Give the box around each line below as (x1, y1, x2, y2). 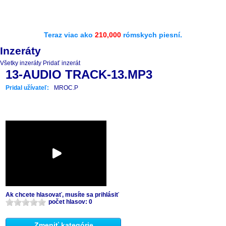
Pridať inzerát (43, 60, 80, 67)
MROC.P (54, 84, 78, 91)
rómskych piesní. (121, 31, 182, 39)
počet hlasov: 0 (48, 198, 92, 205)
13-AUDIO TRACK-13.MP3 (6, 68, 152, 81)
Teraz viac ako (44, 31, 95, 39)
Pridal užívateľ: (6, 84, 49, 91)
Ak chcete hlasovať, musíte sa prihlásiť (6, 191, 119, 198)
